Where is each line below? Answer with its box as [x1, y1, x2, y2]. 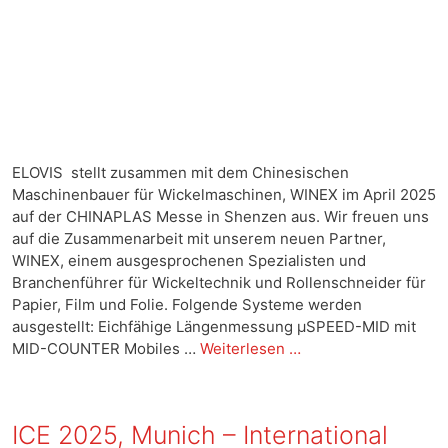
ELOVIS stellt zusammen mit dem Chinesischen [12, 162, 349, 182]
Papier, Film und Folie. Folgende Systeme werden [12, 294, 362, 314]
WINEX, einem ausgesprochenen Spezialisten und [12, 250, 366, 270]
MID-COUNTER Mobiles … [12, 338, 200, 358]
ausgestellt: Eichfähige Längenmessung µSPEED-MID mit [12, 316, 416, 336]
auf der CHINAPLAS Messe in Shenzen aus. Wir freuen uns [12, 206, 429, 226]
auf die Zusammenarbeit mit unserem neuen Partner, [12, 228, 386, 248]
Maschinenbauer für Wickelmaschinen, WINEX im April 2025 [12, 184, 436, 204]
